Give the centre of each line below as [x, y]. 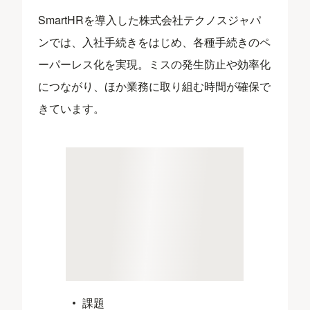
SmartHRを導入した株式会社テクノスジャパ [150, 20]
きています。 [72, 109]
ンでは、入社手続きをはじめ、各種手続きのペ [155, 42]
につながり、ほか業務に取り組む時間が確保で [155, 86]
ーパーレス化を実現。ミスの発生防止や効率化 [155, 64]
